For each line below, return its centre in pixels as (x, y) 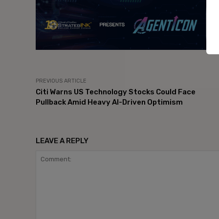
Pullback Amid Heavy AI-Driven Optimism (109, 102)
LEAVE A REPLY (62, 141)
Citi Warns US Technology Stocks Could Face (116, 92)
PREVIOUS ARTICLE (61, 81)
